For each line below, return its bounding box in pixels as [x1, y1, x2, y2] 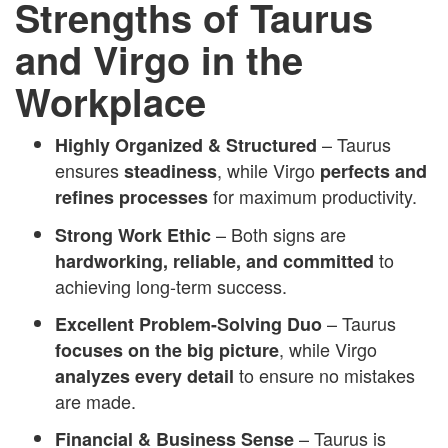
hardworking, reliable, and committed [55, 247, 374, 274]
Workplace [15, 73, 206, 129]
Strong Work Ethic [55, 221, 211, 248]
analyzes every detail [55, 362, 234, 389]
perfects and [320, 157, 427, 184]
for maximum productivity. [208, 182, 417, 209]
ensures [55, 156, 124, 183]
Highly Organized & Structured [55, 131, 317, 158]
